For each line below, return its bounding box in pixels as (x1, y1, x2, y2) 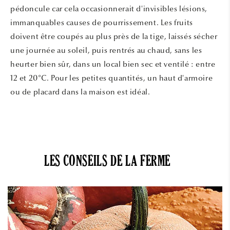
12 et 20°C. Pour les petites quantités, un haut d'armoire (10, 73, 213, 83)
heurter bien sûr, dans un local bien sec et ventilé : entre (10, 60, 216, 69)
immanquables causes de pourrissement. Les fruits (10, 18, 193, 27)
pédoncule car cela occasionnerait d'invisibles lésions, (10, 4, 208, 13)
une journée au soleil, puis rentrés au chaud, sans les (10, 46, 202, 55)
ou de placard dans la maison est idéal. (10, 87, 150, 97)
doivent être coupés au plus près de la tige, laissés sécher (10, 32, 218, 41)
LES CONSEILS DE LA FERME (44, 155, 171, 171)
